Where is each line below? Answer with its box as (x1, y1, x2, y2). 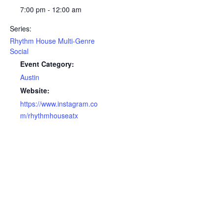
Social (10, 46, 28, 56)
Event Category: (20, 59, 74, 69)
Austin (20, 72, 39, 82)
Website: (20, 85, 50, 95)
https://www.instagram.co (20, 99, 98, 109)
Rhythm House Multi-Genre (10, 36, 95, 46)
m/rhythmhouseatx (20, 110, 78, 120)
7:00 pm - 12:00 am (20, 4, 82, 14)
